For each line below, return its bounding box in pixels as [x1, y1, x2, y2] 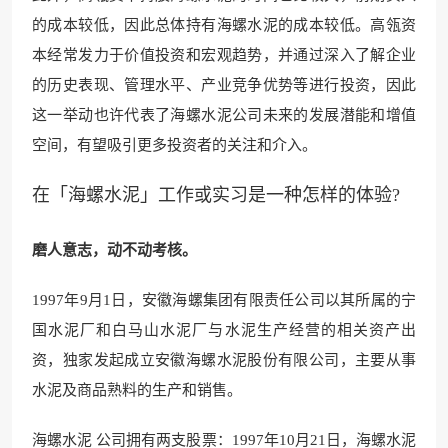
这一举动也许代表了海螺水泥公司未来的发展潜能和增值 [32, 106, 416, 123]
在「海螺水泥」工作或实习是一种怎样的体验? [32, 184, 400, 205]
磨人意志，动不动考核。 [32, 241, 197, 258]
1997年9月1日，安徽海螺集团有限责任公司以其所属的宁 [32, 291, 416, 308]
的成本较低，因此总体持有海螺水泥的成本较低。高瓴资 [32, 16, 416, 33]
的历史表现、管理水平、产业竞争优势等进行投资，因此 [32, 76, 416, 93]
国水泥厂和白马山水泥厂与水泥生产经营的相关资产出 [32, 321, 416, 338]
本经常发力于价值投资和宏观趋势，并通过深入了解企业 [32, 46, 416, 63]
